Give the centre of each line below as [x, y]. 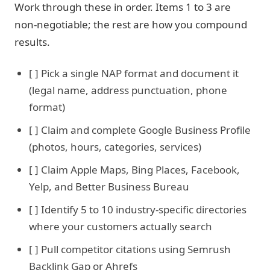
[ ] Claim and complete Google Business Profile [140, 130]
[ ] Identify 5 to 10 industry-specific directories [138, 209]
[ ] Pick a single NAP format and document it [134, 73]
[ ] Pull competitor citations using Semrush [130, 249]
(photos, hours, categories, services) [115, 147]
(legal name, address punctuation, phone [128, 90]
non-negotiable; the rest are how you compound [131, 24]
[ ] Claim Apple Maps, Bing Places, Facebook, [134, 170]
